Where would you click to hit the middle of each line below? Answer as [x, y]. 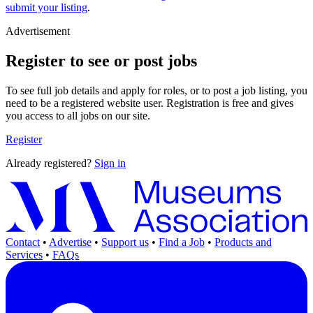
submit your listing [46, 8]
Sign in [110, 163]
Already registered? [50, 163]
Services [24, 254]
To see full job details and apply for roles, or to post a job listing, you [156, 90]
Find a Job [182, 242]
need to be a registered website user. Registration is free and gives [150, 103]
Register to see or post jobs [101, 60]
